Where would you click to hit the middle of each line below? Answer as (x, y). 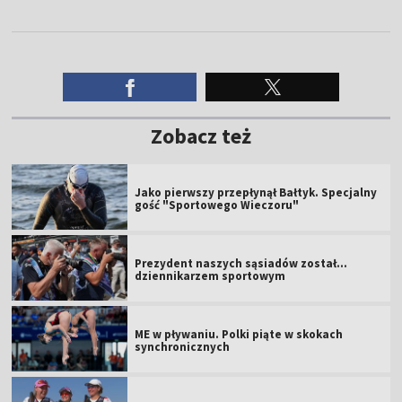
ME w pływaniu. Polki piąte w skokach (239, 334)
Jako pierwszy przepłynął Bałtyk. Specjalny (256, 192)
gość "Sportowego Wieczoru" (217, 205)
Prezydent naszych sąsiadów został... (241, 263)
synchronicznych (183, 346)
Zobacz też (201, 135)
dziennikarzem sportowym (210, 275)
